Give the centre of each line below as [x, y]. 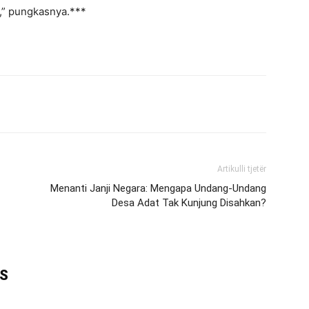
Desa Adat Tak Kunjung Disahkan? [189, 203]
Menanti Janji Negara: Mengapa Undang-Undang [158, 188]
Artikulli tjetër [242, 169]
